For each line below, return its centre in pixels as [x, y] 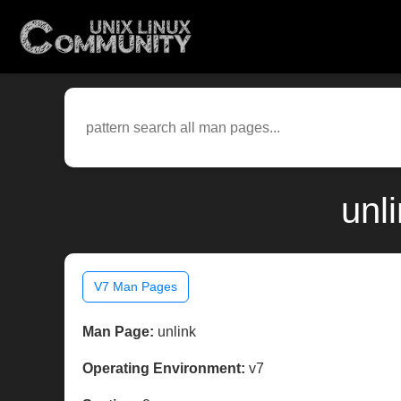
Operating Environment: [164, 369]
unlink [175, 332]
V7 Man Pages [136, 287]
